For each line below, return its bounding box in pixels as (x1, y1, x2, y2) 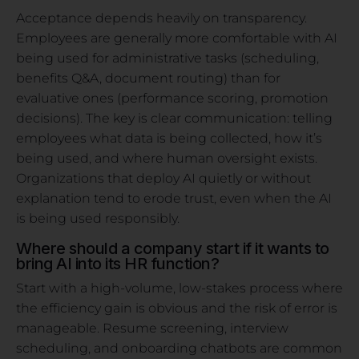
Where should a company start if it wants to (16, 238, 329, 258)
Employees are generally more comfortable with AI (16, 30, 337, 46)
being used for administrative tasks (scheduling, (16, 50, 319, 66)
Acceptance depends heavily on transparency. (16, 10, 307, 26)
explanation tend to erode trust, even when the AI (16, 190, 332, 206)
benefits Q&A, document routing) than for (16, 70, 280, 86)
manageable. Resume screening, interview (16, 320, 288, 336)
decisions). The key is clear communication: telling (16, 110, 333, 126)
